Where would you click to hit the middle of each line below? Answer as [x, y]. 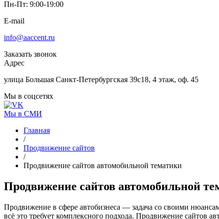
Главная [37, 130]
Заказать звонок [30, 54]
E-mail [14, 21]
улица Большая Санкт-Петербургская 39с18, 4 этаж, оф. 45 [101, 79]
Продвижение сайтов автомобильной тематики [103, 165]
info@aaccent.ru [29, 37]
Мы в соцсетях [29, 96]
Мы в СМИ [23, 114]
